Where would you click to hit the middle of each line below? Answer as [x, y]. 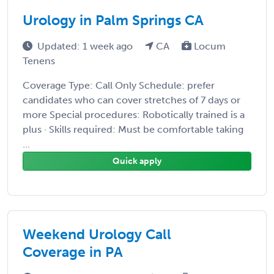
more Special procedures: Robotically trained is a [134, 114]
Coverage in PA [73, 252]
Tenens [39, 61]
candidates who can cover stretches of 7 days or [131, 100]
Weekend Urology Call [97, 234]
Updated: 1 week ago [86, 46]
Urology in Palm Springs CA [113, 20]
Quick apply [137, 161]
